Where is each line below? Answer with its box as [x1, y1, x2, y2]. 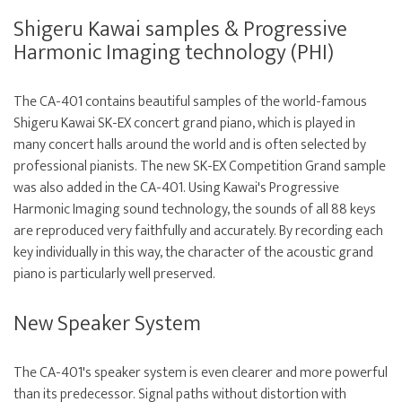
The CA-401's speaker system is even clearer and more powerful [13, 361, 388, 386]
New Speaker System [13, 306, 201, 343]
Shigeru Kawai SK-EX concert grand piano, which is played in [13, 111, 355, 136]
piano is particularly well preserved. [13, 262, 215, 287]
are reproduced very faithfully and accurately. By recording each [13, 219, 383, 244]
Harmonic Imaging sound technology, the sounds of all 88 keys [13, 197, 376, 223]
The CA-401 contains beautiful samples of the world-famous [13, 90, 367, 115]
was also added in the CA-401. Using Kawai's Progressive [13, 176, 339, 201]
